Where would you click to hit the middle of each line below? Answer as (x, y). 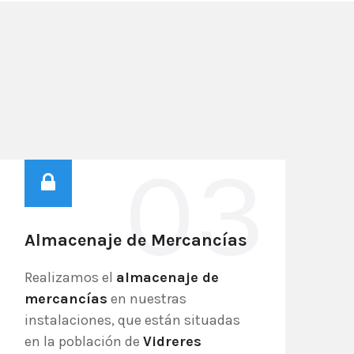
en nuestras (147, 299)
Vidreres (172, 341)
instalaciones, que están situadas (132, 320)
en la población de (84, 341)
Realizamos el (70, 277)
